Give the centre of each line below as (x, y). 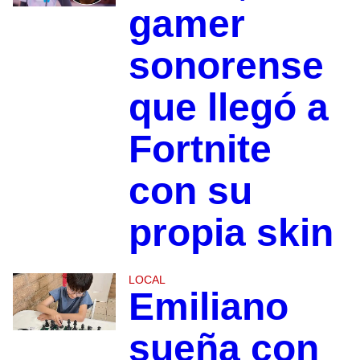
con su (190, 190)
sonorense (226, 65)
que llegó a (228, 107)
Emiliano (208, 306)
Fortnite (200, 149)
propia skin (236, 232)
